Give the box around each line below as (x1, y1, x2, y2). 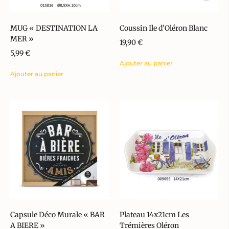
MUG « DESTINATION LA (10, 24, 98, 33)
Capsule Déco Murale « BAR (10, 210, 105, 219)
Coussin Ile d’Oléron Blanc (119, 24, 208, 33)
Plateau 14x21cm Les (119, 210, 189, 219)
